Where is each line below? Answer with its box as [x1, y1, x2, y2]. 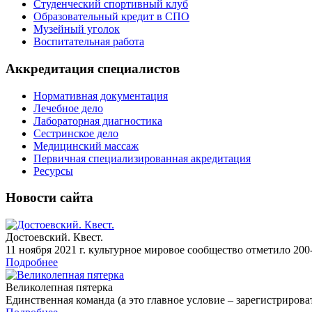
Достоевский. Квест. [6, 231, 103, 244]
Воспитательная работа [33, 36, 144, 48]
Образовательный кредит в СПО [33, 10, 189, 23]
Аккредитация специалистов [6, 61, 180, 77]
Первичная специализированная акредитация [33, 152, 251, 164]
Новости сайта [6, 190, 93, 205]
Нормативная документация [33, 89, 168, 102]
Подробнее [6, 256, 58, 269]
